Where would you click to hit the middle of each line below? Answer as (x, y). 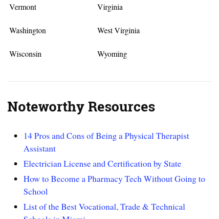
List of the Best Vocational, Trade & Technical (105, 207)
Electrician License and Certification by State (103, 164)
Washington (28, 30)
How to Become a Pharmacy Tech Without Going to (115, 179)
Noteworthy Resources (81, 106)
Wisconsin (26, 53)
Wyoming (112, 53)
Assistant (40, 148)
